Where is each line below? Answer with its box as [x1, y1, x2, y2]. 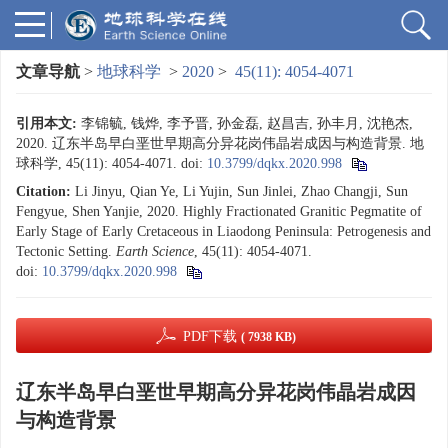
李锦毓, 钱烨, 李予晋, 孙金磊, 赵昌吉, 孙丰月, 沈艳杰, [81, 116, 413, 131]
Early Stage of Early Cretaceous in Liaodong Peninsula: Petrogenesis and [16, 224, 431, 239]
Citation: [16, 184, 71, 199]
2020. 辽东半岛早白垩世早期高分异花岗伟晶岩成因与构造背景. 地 [16, 136, 424, 151]
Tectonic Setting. [16, 244, 116, 259]
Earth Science [116, 244, 194, 259]
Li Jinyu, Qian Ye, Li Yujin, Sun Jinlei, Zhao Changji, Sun [75, 184, 408, 199]
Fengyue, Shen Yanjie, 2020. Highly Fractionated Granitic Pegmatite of [16, 204, 422, 219]
